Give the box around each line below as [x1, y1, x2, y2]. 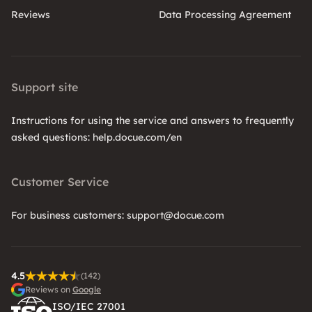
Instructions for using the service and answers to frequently [11, 114, 294, 127]
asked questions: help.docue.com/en [11, 130, 182, 143]
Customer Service [11, 174, 109, 189]
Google [72, 283, 101, 295]
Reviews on [25, 283, 72, 295]
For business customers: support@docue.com [11, 208, 224, 221]
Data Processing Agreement [159, 8, 291, 21]
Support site [11, 79, 78, 94]
